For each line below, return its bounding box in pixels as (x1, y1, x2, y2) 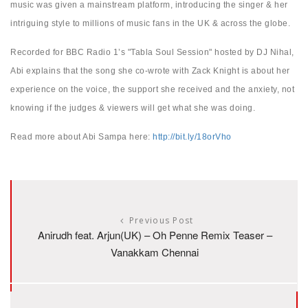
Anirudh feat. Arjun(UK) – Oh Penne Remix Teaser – (37, 228, 272, 243)
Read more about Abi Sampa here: (10, 132, 153, 142)
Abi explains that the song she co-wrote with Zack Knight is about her (10, 66, 290, 76)
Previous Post (129, 214, 194, 227)
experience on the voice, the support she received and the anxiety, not (10, 85, 294, 95)
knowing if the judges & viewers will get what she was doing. (10, 103, 255, 113)
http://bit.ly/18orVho (153, 132, 232, 142)
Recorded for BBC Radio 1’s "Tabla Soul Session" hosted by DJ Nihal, (10, 47, 294, 58)
